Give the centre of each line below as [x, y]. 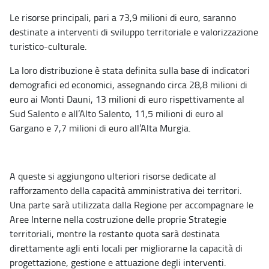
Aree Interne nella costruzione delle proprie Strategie [118, 219]
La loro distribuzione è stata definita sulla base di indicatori [130, 71]
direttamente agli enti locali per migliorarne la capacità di [126, 248]
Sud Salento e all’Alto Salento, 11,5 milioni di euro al [116, 114]
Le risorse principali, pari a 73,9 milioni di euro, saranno [123, 18]
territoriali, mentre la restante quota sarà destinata [115, 234]
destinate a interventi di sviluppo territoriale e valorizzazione [134, 32]
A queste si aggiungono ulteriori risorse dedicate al [113, 176]
